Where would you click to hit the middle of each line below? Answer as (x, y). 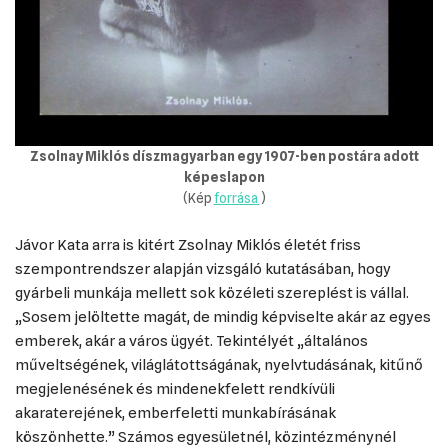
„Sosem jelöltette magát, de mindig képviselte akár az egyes (223, 317)
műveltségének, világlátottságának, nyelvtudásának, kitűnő (219, 365)
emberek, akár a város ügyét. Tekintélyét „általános (191, 341)
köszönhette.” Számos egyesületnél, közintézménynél (205, 437)
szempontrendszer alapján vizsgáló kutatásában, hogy (203, 269)
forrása (236, 198)
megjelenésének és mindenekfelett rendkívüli (175, 389)
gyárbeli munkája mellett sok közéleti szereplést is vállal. (212, 293)
